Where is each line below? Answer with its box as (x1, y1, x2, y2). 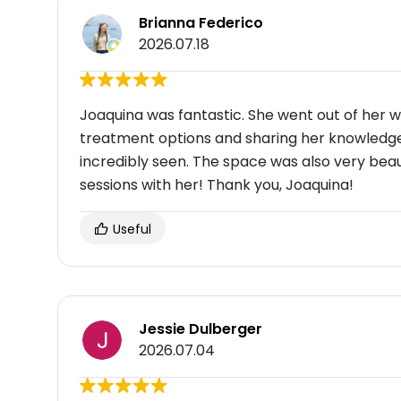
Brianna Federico (139, 13, 263, 34)
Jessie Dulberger (139, 319, 262, 340)
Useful (109, 220, 151, 239)
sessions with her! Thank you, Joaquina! (80, 175, 354, 196)
